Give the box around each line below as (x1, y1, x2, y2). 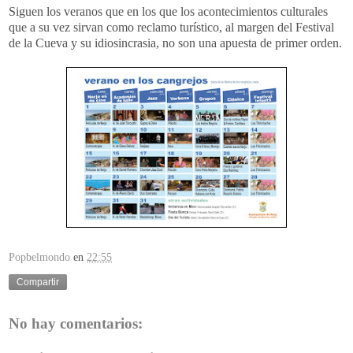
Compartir (17, 277, 59, 288)
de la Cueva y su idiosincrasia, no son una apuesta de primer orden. (9, 35, 342, 50)
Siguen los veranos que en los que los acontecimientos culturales (9, 4, 328, 18)
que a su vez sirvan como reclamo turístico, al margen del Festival (9, 20, 334, 34)
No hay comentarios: (9, 315, 143, 333)
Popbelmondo (9, 251, 70, 264)
